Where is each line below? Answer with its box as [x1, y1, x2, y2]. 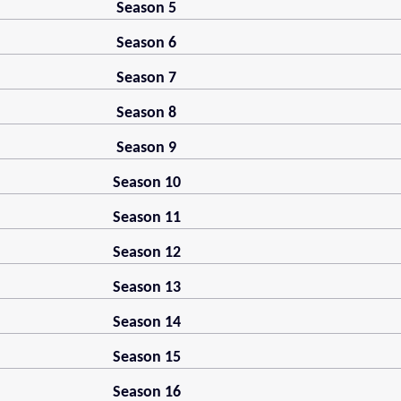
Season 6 [116, 35, 177, 53]
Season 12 [112, 244, 181, 262]
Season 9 [116, 140, 177, 158]
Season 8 [116, 105, 177, 123]
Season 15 [112, 349, 181, 367]
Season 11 [112, 209, 181, 227]
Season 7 [116, 70, 177, 88]
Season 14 [112, 314, 181, 332]
